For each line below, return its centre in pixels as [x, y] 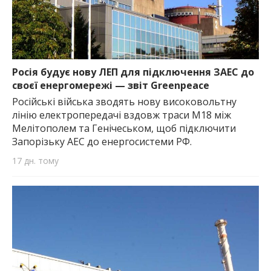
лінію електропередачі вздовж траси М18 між [122, 115]
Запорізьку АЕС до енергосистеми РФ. [102, 141]
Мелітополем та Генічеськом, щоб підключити [124, 128]
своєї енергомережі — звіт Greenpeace [111, 85]
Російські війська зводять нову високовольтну [124, 101]
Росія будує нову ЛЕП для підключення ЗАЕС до [133, 72]
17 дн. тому [35, 160]
